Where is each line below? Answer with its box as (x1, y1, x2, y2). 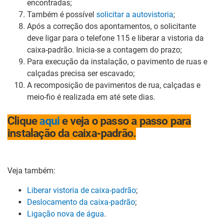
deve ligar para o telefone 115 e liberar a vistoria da (27, 33, 204, 43)
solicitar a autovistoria (96, 9, 173, 19)
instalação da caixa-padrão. (7, 126, 137, 140)
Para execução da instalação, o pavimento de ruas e (27, 56, 207, 66)
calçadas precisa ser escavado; (27, 68, 135, 78)
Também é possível (27, 9, 96, 19)
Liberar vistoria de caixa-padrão (27, 185, 136, 195)
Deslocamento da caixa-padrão (27, 197, 135, 207)
